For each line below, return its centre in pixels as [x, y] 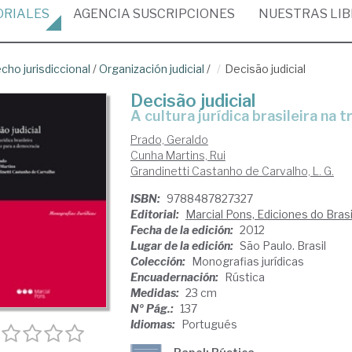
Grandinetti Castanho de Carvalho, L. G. [232, 171]
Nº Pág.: [153, 308]
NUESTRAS [294, 14]
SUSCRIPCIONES [183, 14]
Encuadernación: [175, 277]
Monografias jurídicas [247, 261]
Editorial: [156, 214]
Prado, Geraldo [169, 139]
